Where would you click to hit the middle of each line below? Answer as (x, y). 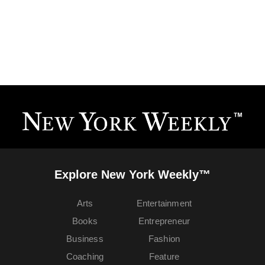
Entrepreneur (164, 221)
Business (85, 239)
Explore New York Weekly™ (132, 175)
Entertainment (164, 203)
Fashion (164, 239)
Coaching (85, 257)
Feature (164, 257)
